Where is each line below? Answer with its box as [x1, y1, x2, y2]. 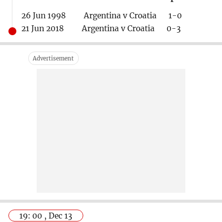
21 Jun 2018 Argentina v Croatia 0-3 [21, 23, 181, 33]
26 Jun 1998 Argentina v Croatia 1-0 [21, 10, 182, 20]
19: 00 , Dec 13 [19, 211, 73, 221]
